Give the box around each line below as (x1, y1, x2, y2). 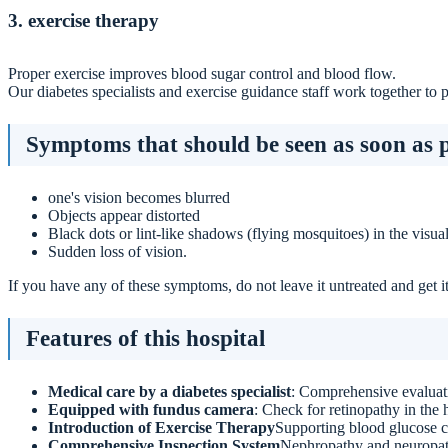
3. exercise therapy (8, 9, 159, 31)
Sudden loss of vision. (48, 243, 187, 261)
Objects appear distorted (48, 207, 200, 225)
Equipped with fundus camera (48, 401, 254, 419)
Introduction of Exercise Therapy (48, 419, 275, 437)
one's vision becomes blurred (48, 189, 230, 207)
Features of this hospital (26, 326, 265, 352)
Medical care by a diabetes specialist (48, 383, 291, 401)
